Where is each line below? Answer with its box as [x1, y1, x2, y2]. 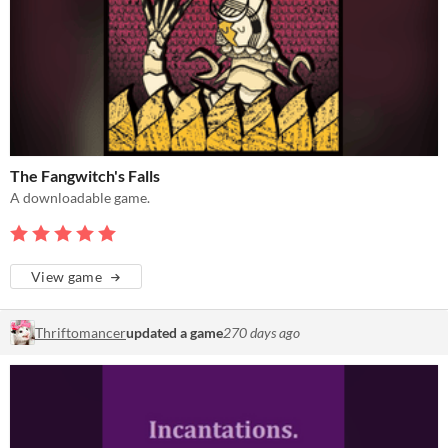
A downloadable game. [10, 188, 150, 206]
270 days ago [223, 323, 300, 341]
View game [31, 267, 103, 285]
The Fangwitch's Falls [10, 165, 160, 185]
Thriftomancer [35, 323, 126, 341]
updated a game [126, 323, 223, 341]
